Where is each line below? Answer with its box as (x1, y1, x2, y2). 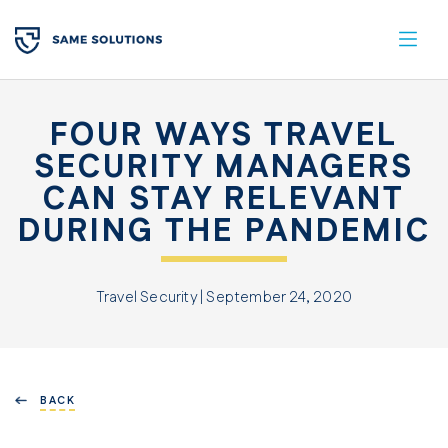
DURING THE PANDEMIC (17, 208, 431, 254)
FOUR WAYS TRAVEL (50, 112, 398, 158)
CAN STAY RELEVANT (43, 176, 405, 222)
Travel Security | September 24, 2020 (95, 286, 353, 308)
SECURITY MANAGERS (34, 144, 414, 190)
